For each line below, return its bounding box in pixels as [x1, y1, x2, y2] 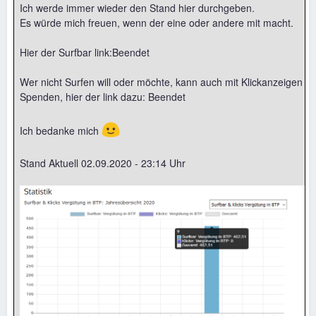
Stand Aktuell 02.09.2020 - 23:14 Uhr [20, 156, 186, 170]
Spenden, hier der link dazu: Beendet [20, 90, 186, 104]
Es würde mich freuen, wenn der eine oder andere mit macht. [20, 16, 293, 30]
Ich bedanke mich [20, 123, 102, 138]
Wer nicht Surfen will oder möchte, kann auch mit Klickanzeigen [20, 75, 303, 89]
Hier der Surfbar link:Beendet [20, 45, 150, 59]
